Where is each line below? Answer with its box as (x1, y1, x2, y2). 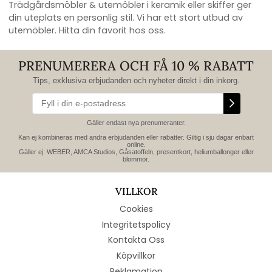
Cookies (119, 203, 153, 215)
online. (126, 141, 146, 148)
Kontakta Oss (107, 234, 165, 246)
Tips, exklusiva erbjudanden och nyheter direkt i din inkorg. (32, 76, 240, 85)
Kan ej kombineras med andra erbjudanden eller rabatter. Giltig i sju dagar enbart (18, 134, 254, 141)
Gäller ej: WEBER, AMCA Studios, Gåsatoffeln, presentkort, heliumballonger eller (18, 148, 254, 155)
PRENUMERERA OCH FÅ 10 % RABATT (18, 58, 254, 74)
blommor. (123, 155, 149, 163)
